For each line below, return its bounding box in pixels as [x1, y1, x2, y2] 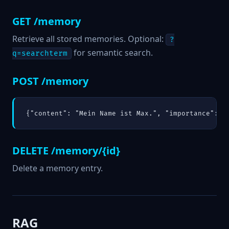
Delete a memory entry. [12, 163, 103, 174]
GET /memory [12, 14, 81, 28]
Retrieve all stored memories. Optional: [12, 33, 166, 45]
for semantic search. [72, 47, 153, 59]
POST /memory [12, 74, 88, 88]
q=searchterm [12, 49, 67, 58]
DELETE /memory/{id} [12, 143, 120, 157]
